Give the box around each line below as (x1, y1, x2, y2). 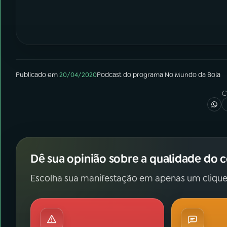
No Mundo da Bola (165, 70, 220, 79)
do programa (122, 70, 165, 79)
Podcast (97, 70, 122, 79)
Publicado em (16, 70, 58, 79)
